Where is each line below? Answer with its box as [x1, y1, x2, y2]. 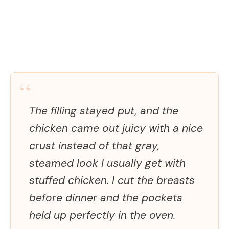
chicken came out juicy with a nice [29, 121, 203, 135]
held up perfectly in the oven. [29, 208, 175, 222]
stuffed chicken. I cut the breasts [29, 173, 195, 188]
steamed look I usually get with [29, 155, 186, 170]
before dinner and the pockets [29, 190, 182, 205]
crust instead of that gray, [29, 138, 159, 153]
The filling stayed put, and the [29, 103, 178, 118]
